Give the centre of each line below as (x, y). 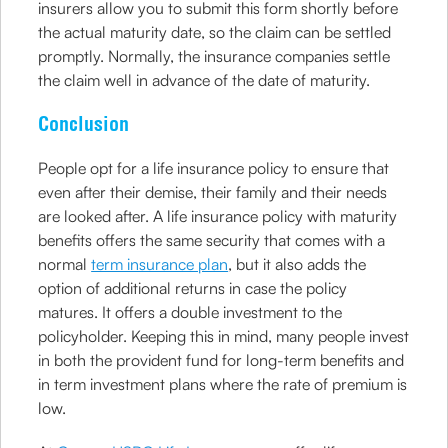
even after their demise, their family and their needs (213, 192)
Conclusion (84, 123)
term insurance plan (160, 264)
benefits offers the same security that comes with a (212, 240)
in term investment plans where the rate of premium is (223, 384)
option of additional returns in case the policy (193, 288)
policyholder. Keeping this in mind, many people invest (224, 336)
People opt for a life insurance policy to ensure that (214, 168)
